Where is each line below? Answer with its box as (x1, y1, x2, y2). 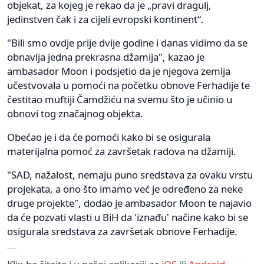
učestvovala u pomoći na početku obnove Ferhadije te (7, 78, 250, 92)
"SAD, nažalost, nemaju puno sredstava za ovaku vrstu (7, 167, 253, 181)
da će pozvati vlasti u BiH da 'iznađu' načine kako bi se (7, 210, 248, 224)
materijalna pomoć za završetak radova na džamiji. (7, 144, 236, 158)
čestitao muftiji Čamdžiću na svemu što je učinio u (7, 92, 232, 106)
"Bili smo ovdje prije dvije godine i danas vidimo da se (7, 35, 247, 49)
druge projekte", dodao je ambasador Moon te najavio (7, 196, 252, 210)
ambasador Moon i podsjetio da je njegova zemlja (7, 64, 230, 78)
